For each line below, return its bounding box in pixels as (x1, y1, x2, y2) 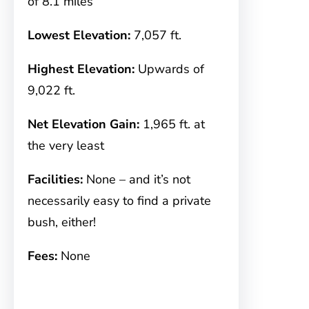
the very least (28, 137, 104, 154)
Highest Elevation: (28, 61, 134, 78)
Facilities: (28, 171, 83, 188)
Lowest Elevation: (28, 27, 130, 44)
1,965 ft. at (139, 116, 205, 133)
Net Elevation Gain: (28, 116, 139, 133)
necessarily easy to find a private (28, 192, 211, 210)
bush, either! (28, 214, 96, 231)
